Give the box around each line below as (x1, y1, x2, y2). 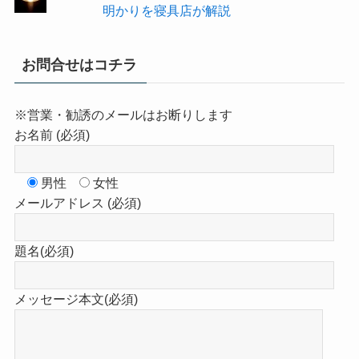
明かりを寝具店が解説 (102, 2, 231, 18)
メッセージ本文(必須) (14, 291, 138, 306)
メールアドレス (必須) (14, 195, 141, 210)
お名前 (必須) (14, 127, 90, 142)
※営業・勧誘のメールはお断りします (14, 107, 232, 122)
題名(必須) (14, 243, 74, 258)
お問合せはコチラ (21, 56, 137, 73)
